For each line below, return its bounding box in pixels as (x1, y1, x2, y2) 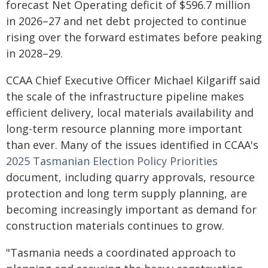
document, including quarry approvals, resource (6, 170, 255, 184)
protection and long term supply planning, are (6, 186, 247, 200)
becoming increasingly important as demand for (6, 202, 257, 217)
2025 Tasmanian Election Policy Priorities (6, 154, 218, 168)
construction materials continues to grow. (6, 218, 224, 233)
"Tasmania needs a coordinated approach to (6, 245, 236, 260)
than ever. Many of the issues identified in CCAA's (6, 138, 258, 152)
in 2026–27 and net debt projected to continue (6, 14, 246, 28)
